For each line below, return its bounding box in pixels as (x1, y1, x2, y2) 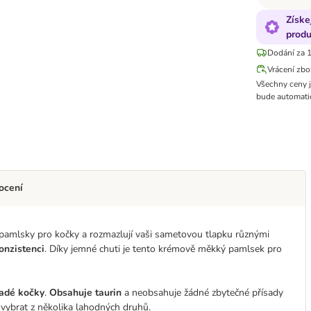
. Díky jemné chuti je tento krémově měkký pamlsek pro (44, 242, 282, 255)
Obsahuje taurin (49, 286, 121, 299)
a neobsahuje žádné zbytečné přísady (121, 286, 283, 299)
